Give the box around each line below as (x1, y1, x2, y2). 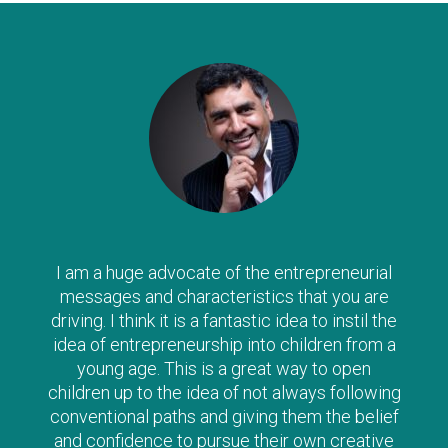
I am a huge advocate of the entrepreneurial (56, 261, 392, 283)
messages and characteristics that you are (59, 285, 389, 307)
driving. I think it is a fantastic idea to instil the (51, 309, 397, 331)
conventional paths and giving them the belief (49, 405, 399, 427)
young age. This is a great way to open (77, 357, 371, 379)
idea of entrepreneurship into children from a (52, 333, 396, 355)
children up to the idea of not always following (47, 381, 401, 403)
